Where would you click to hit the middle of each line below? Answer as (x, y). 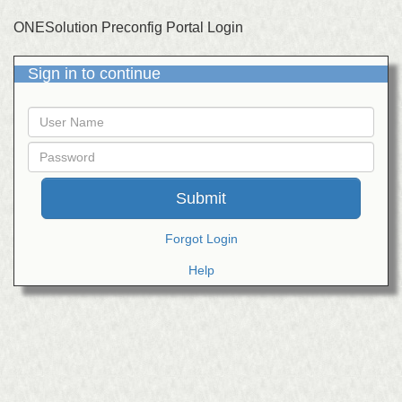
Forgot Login (201, 239)
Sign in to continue (94, 74)
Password (49, 146)
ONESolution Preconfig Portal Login (128, 27)
